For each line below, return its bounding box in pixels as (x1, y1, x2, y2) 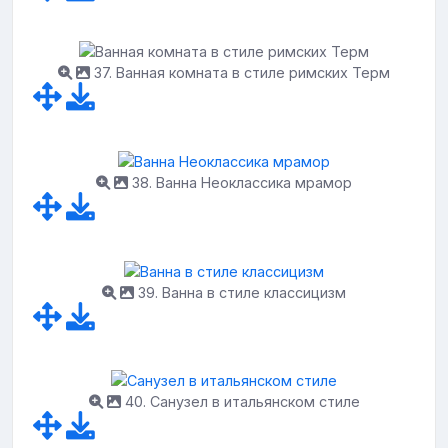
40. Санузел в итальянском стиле (120, 393, 360, 411)
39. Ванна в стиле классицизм (134, 283, 346, 301)
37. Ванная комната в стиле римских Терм (90, 64, 390, 82)
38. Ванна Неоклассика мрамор (128, 173, 352, 191)
